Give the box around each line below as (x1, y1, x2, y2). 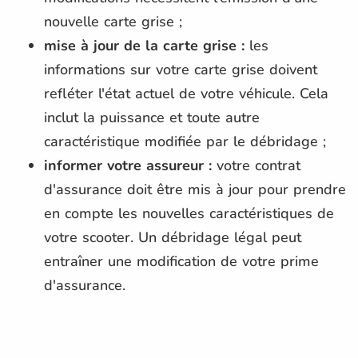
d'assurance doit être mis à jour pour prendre (44, 179, 346, 199)
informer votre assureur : (44, 155, 212, 175)
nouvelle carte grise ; (44, 11, 182, 31)
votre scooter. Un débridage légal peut (44, 227, 301, 247)
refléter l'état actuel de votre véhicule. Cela (44, 83, 328, 103)
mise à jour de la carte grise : (44, 35, 245, 55)
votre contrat (212, 155, 300, 175)
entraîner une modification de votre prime (44, 251, 319, 271)
